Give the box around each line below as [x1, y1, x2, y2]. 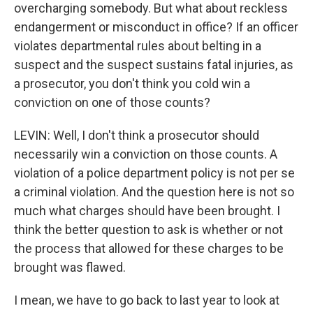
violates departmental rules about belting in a [14, 38, 261, 53]
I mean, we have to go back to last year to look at [14, 293, 279, 307]
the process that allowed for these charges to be [14, 241, 284, 256]
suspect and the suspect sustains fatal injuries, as [14, 57, 293, 72]
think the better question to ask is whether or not [14, 222, 283, 237]
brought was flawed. [14, 260, 126, 275]
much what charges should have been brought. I [14, 203, 280, 218]
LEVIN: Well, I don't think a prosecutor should [14, 128, 259, 143]
